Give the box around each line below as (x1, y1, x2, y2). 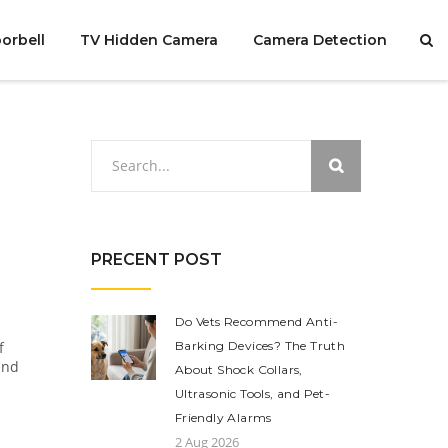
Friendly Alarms (174, 410, 272, 425)
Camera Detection (252, 31, 387, 49)
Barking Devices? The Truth (174, 338, 346, 353)
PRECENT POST (90, 250, 222, 269)
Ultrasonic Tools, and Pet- (174, 386, 331, 401)
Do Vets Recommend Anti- (174, 314, 338, 329)
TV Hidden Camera (79, 31, 218, 49)
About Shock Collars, (174, 362, 303, 377)
